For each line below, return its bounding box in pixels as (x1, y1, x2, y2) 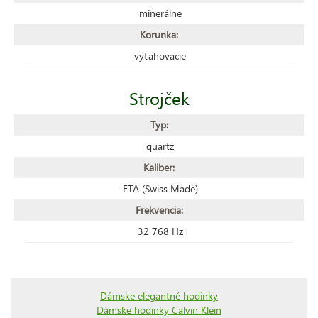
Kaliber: (143, 160, 175, 174)
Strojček (128, 86, 190, 109)
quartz (146, 138, 174, 153)
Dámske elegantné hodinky (100, 288, 218, 302)
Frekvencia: (135, 202, 183, 216)
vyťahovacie (134, 48, 186, 62)
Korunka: (140, 27, 178, 41)
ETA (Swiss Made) (122, 181, 198, 195)
